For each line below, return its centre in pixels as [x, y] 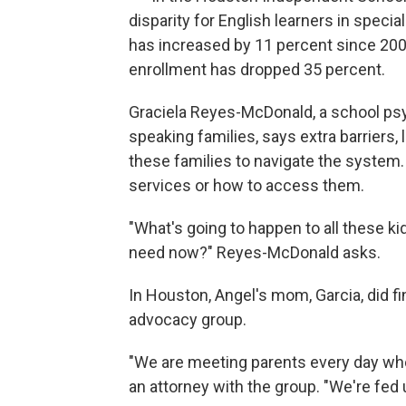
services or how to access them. [246, 185]
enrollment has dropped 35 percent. [257, 69]
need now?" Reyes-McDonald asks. [255, 252]
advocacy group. [188, 319]
